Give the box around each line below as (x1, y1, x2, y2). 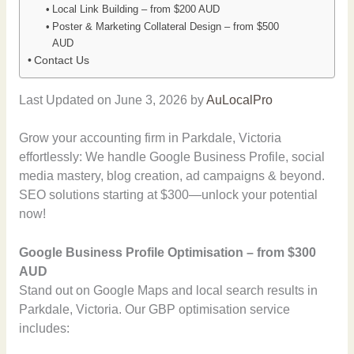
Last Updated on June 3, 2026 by (18, 92, 206, 107)
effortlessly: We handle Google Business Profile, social (18, 150, 325, 164)
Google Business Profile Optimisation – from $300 (18, 246, 316, 260)
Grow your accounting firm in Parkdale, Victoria (18, 131, 281, 145)
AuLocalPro (205, 92, 273, 107)
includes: (18, 322, 70, 336)
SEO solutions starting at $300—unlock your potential (18, 188, 318, 202)
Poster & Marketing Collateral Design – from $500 (51, 21, 279, 33)
